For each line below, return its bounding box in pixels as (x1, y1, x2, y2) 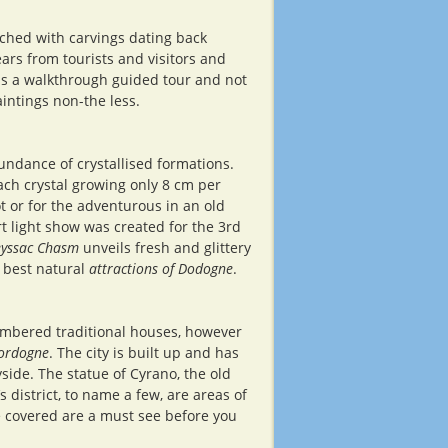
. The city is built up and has (49, 343, 239, 362)
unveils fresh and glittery (79, 238, 251, 257)
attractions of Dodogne (89, 259, 233, 278)
